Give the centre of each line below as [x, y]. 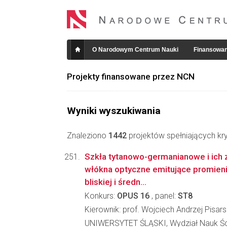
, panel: [164, 196]
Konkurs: [101, 196]
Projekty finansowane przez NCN [131, 77]
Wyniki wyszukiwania [114, 111]
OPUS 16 [133, 196]
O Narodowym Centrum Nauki [135, 50]
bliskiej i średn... [116, 182]
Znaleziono [88, 136]
